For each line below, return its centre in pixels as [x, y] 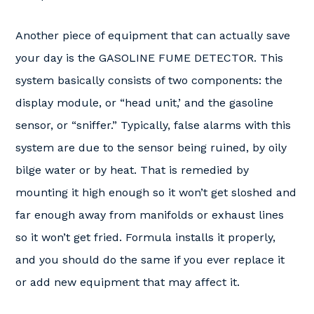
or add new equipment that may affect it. [128, 282]
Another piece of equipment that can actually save [153, 35]
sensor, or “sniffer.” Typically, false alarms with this [153, 125]
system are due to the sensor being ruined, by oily [151, 148]
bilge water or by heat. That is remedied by [132, 170]
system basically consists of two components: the [149, 80]
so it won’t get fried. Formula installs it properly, [145, 237]
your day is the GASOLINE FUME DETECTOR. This [149, 58]
